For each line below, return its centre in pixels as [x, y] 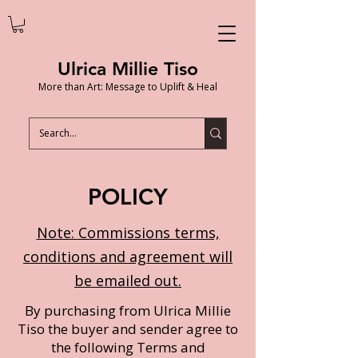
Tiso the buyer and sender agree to [128, 328]
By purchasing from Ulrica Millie [128, 310]
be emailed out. [128, 280]
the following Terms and [128, 347]
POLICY [128, 196]
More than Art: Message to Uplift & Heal [128, 86]
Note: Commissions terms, [128, 232]
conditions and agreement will [128, 256]
